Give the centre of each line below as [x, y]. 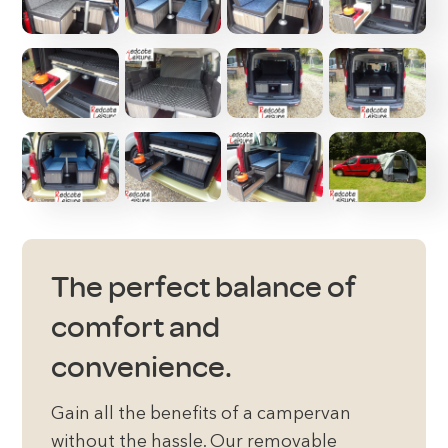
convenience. [141, 367]
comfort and [135, 327]
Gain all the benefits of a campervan [200, 415]
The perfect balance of [203, 287]
